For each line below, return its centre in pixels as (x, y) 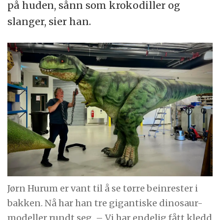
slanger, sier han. (49, 22)
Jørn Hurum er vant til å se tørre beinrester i (103, 188)
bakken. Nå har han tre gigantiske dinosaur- (105, 203)
